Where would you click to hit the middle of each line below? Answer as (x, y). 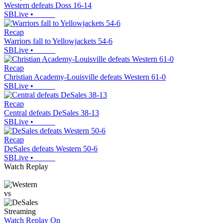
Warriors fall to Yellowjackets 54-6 (58, 41)
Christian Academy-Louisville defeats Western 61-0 (85, 77)
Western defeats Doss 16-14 (48, 5)
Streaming (20, 212)
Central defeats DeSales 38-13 (52, 113)
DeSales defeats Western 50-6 (51, 149)
